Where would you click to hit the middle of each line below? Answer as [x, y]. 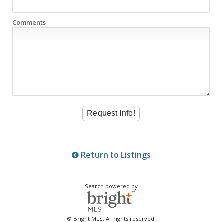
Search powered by [111, 186]
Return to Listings [114, 155]
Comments [29, 23]
